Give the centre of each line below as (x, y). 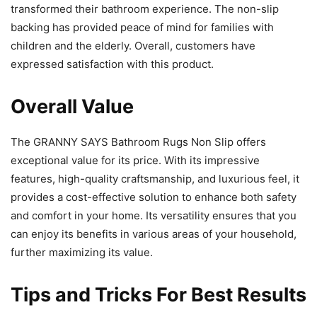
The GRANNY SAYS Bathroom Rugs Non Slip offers (138, 142)
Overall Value (72, 107)
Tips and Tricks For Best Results (158, 295)
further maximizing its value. (82, 253)
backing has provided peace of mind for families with (142, 28)
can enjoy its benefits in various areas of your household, (154, 234)
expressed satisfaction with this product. (112, 64)
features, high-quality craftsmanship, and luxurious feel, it (155, 179)
